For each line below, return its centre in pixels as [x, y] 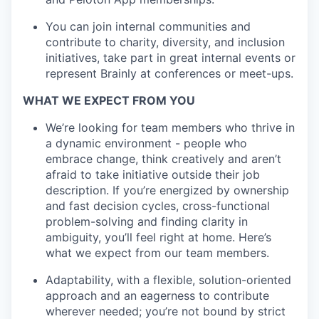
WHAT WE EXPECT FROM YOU [109, 101]
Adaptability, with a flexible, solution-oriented [168, 280]
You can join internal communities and [148, 27]
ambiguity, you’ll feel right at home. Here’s [158, 237]
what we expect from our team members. [157, 253]
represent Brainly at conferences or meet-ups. [169, 74]
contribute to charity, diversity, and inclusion [165, 42]
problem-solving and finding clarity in [147, 222]
